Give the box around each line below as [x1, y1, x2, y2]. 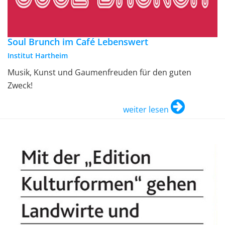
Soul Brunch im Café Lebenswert [8, 35, 148, 48]
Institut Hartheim [8, 50, 68, 60]
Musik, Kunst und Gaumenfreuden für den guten [8, 66, 191, 78]
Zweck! [8, 79, 33, 91]
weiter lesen [123, 103, 169, 115]
